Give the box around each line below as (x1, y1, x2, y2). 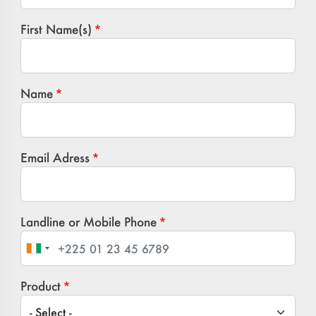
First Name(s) (20, 21, 92, 37)
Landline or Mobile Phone (20, 214, 157, 230)
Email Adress (20, 150, 90, 166)
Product (20, 278, 61, 294)
